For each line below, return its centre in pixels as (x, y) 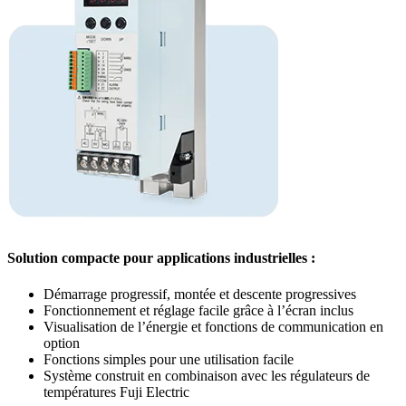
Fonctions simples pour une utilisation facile (169, 359)
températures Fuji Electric (116, 391)
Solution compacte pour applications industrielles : (161, 258)
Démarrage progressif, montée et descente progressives (200, 294)
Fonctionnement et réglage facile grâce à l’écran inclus (198, 310)
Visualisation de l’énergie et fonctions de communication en (213, 326)
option (62, 343)
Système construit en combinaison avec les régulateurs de (207, 375)
